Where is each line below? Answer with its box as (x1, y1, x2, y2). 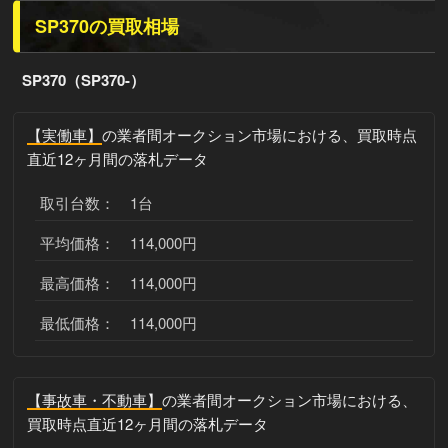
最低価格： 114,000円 (40, 312, 198, 334)
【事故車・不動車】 (26, 389, 162, 411)
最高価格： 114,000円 (40, 272, 198, 294)
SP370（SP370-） (21, 69, 145, 92)
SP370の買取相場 (35, 13, 180, 40)
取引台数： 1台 (40, 192, 154, 214)
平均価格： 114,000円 (40, 232, 198, 254)
